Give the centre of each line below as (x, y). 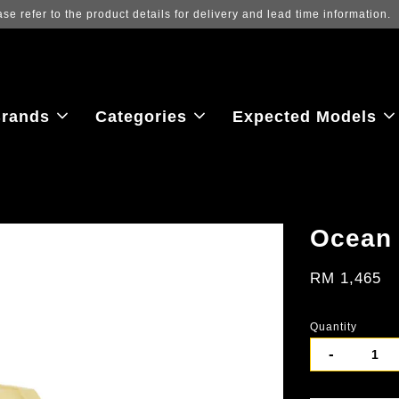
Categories (141, 117)
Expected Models (305, 117)
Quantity (334, 327)
